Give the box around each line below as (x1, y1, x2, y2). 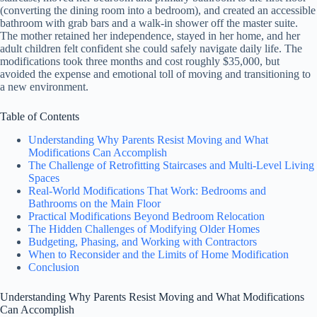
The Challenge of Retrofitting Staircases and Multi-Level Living (28, 158, 314, 171)
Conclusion (28, 260, 79, 273)
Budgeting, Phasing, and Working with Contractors (28, 235, 257, 248)
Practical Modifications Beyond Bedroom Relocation (28, 209, 265, 222)
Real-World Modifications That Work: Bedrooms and (28, 184, 266, 197)
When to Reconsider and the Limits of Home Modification (28, 248, 289, 260)
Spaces (28, 171, 59, 184)
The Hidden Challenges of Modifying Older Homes (28, 222, 260, 235)
